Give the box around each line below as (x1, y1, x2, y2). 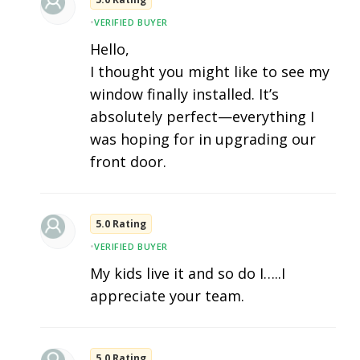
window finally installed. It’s (90, 84, 279, 104)
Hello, (90, 39, 129, 59)
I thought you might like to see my (90, 62, 329, 82)
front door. (90, 152, 166, 172)
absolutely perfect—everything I (90, 107, 314, 127)
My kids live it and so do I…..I (90, 264, 285, 284)
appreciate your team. (90, 286, 244, 306)
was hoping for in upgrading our (90, 129, 316, 149)
